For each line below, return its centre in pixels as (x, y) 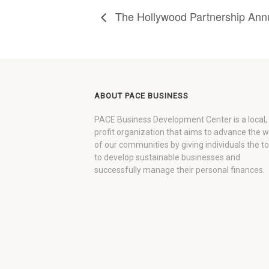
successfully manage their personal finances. (180, 170)
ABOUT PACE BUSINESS (141, 95)
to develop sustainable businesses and (167, 157)
